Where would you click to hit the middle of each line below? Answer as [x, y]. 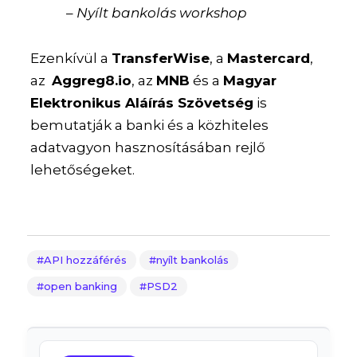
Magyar [250, 80]
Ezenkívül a [71, 58]
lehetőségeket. [83, 169]
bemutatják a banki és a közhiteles [150, 125]
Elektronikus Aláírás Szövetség [142, 102]
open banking [80, 286]
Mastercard [269, 58]
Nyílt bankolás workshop [162, 13]
